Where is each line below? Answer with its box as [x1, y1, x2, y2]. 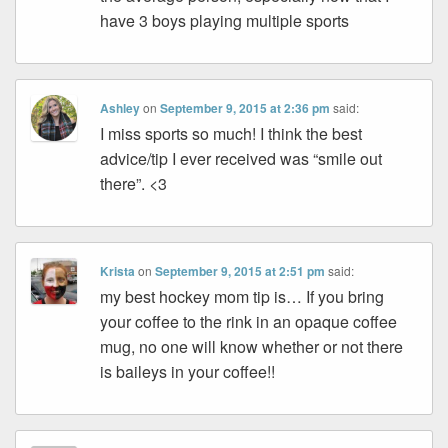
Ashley [100, 99, 141, 118]
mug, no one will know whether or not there [100, 335, 404, 359]
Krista [100, 262, 136, 281]
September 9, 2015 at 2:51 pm [155, 262, 326, 281]
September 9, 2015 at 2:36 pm [160, 99, 331, 118]
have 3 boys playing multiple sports [100, 9, 350, 33]
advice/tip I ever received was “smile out [100, 147, 383, 171]
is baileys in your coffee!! [100, 360, 276, 384]
